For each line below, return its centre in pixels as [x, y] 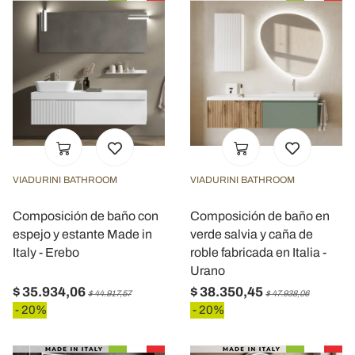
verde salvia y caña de [252, 234]
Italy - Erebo [46, 252]
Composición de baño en [260, 216]
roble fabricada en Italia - [258, 252]
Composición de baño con [86, 216]
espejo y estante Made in [82, 234]
